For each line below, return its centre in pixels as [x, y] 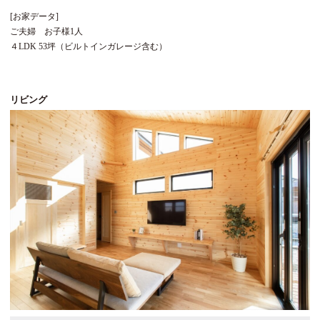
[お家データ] [34, 16]
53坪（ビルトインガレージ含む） [102, 46]
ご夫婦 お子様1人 [46, 31]
